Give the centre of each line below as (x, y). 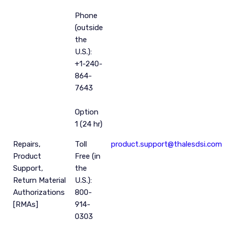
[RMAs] (26, 204)
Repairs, (27, 144)
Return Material (40, 180)
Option (87, 112)
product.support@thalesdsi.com (167, 144)
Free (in (88, 156)
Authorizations (39, 192)
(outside (89, 28)
